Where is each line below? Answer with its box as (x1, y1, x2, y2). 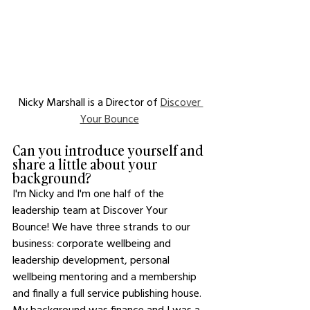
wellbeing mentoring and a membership (12, 268, 199, 283)
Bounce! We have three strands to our (12, 219, 193, 233)
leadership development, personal (12, 252, 172, 266)
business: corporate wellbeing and (12, 235, 174, 250)
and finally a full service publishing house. (12, 285, 204, 300)
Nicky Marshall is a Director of (18, 94, 161, 109)
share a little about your (12, 154, 160, 174)
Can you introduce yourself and (12, 140, 206, 160)
